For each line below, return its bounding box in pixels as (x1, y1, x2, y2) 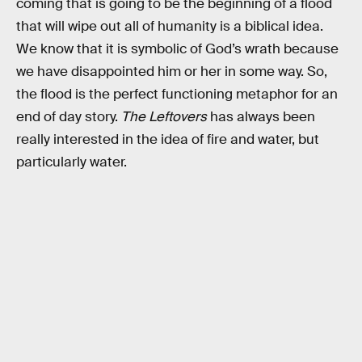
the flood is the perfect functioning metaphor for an (16, 85, 338, 103)
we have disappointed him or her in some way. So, (16, 62, 327, 80)
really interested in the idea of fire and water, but (16, 130, 319, 148)
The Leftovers (121, 107, 207, 125)
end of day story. (16, 107, 121, 125)
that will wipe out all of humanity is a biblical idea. (16, 17, 323, 35)
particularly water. (16, 153, 127, 170)
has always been (207, 107, 315, 125)
